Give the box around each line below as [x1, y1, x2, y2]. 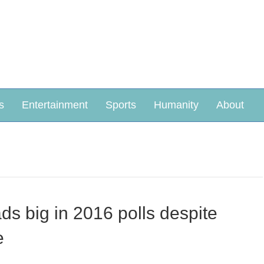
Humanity [154, 99, 199, 111]
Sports [105, 99, 136, 111]
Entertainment [22, 99, 88, 111]
